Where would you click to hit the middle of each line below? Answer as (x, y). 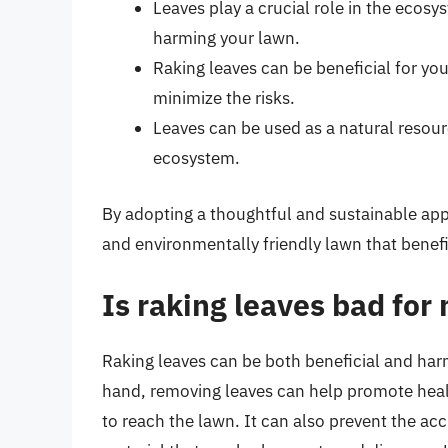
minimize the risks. (224, 98)
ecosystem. (196, 158)
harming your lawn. (226, 38)
